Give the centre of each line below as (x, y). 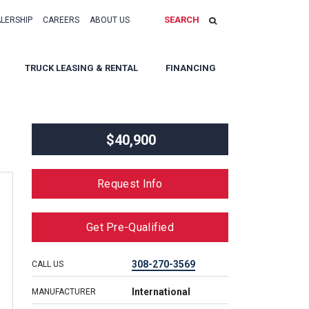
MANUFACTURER (64, 292)
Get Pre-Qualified (130, 227)
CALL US (48, 264)
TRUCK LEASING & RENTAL (81, 68)
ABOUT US (110, 20)
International (161, 292)
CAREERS (61, 20)
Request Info (130, 184)
